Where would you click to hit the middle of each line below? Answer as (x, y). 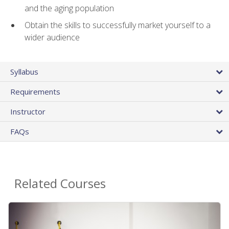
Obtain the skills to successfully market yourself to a (118, 25)
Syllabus (24, 71)
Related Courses (60, 183)
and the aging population (69, 8)
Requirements (35, 91)
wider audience (52, 37)
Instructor (28, 111)
